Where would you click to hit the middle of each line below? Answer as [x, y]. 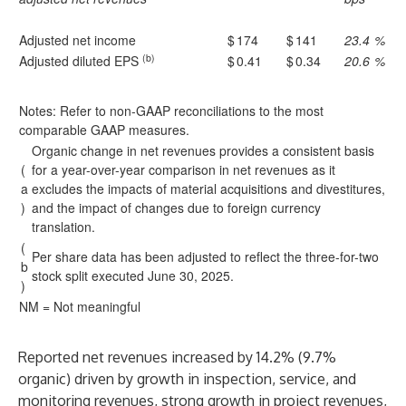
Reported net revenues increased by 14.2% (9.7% [177, 357]
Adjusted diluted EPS [81, 61]
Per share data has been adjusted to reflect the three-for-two [205, 256]
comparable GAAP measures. [104, 130]
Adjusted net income [77, 40]
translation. [63, 227]
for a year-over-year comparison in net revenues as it [184, 169]
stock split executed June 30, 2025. [133, 275]
